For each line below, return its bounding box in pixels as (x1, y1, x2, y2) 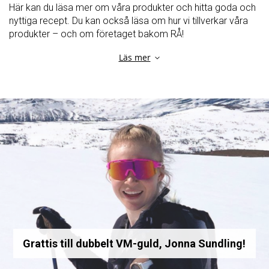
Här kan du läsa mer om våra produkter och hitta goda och (9, 1, 256, 13)
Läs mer (118, 51, 151, 63)
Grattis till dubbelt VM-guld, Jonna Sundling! (23, 237, 246, 250)
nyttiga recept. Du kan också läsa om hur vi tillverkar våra (9, 14, 248, 26)
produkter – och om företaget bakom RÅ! (9, 28, 184, 40)
